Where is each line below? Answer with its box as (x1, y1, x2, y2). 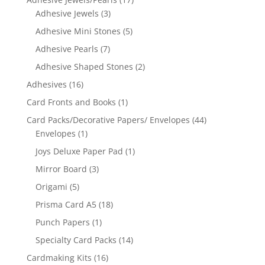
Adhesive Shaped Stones (35, 61, 133, 73)
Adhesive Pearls (35, 43, 98, 55)
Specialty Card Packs (35, 234, 117, 246)
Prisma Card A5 (35, 199, 96, 211)
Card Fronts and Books (26, 96, 116, 108)
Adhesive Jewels (35, 8, 99, 20)
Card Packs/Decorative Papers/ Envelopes (26, 114, 190, 126)
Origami (35, 181, 67, 193)
